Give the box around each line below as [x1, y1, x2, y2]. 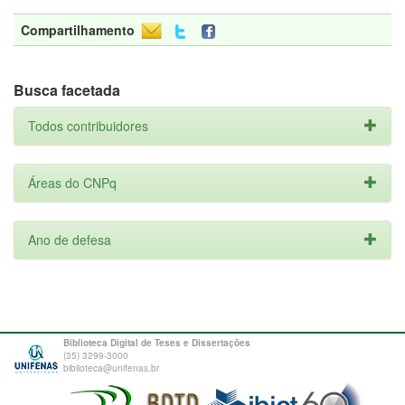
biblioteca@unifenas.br [63, 362, 159, 374]
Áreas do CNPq [28, 174, 117, 192]
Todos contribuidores [28, 117, 148, 135]
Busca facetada [14, 80, 120, 100]
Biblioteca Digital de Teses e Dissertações [63, 336, 250, 349]
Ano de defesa [28, 231, 111, 249]
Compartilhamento [21, 21, 135, 39]
